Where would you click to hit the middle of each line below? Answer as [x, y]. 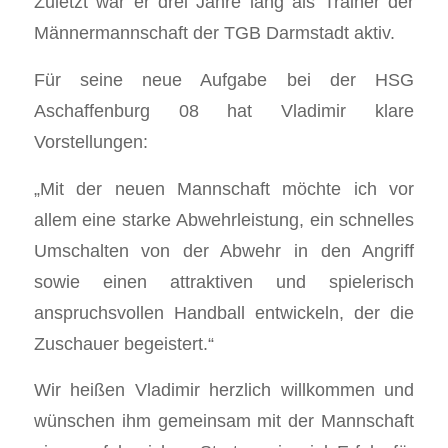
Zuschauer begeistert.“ [123, 343]
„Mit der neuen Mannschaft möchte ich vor [224, 188]
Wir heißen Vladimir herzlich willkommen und [224, 390]
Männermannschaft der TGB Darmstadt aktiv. [214, 33]
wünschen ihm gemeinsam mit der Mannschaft [224, 421]
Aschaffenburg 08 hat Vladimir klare [224, 111]
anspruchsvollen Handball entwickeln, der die [224, 312]
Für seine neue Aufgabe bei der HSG [224, 80]
